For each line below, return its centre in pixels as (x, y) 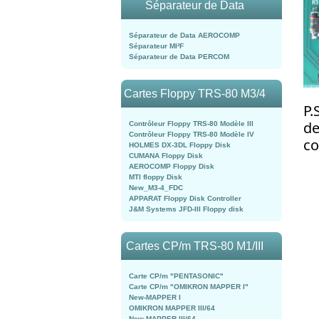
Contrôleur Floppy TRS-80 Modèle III (191, 124)
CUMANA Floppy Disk (166, 156)
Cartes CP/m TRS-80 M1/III (194, 246)
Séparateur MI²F (156, 46)
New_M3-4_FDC (156, 188)
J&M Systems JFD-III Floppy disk (186, 209)
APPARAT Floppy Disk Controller (185, 198)
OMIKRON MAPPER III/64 (172, 308)
